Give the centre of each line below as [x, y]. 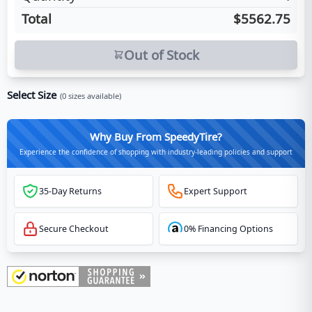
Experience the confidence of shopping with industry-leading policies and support [156, 151]
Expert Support [215, 191]
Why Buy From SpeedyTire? [156, 136]
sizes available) [94, 95]
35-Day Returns [70, 191]
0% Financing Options [228, 229]
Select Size [32, 94]
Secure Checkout [74, 229]
